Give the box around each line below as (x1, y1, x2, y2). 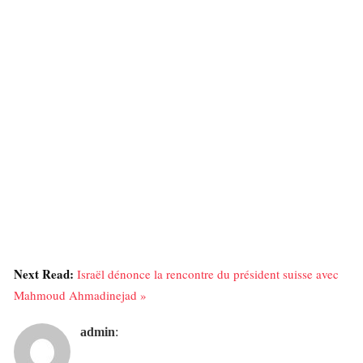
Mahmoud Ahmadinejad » (14, 286, 147, 303)
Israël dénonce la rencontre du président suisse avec (77, 265, 339, 282)
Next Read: (14, 264, 77, 283)
